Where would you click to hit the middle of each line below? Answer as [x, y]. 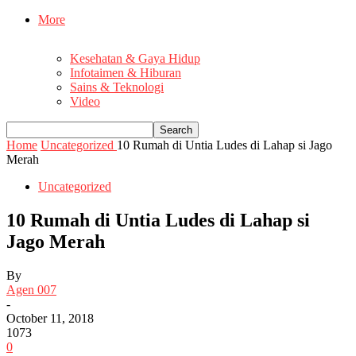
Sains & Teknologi [117, 87]
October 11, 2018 [50, 318]
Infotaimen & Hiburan [126, 73]
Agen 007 [31, 289]
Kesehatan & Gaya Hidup [135, 59]
